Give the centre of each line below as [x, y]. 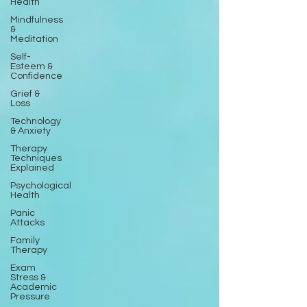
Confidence [36, 76]
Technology [36, 121]
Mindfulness [37, 20]
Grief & [25, 94]
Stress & [28, 278]
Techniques [36, 158]
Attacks [27, 223]
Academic [34, 287]
